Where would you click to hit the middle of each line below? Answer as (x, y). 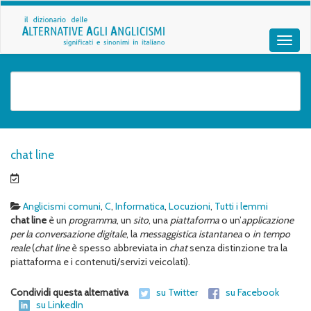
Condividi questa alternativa (70, 293)
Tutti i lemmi (241, 207)
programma (93, 220)
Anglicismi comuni (62, 207)
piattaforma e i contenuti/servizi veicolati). (100, 262)
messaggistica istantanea (191, 234)
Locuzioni (190, 207)
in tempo (271, 234)
